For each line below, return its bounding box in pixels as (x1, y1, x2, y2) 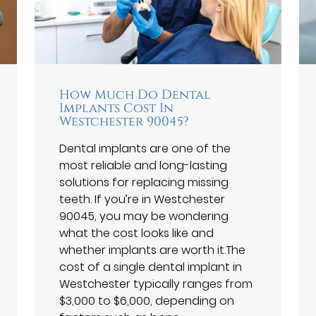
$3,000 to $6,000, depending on (59, 292, 234, 309)
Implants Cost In (59, 99, 174, 117)
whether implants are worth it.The (59, 241, 245, 258)
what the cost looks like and (59, 224, 214, 241)
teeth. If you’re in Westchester (59, 190, 225, 207)
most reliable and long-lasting (59, 157, 227, 174)
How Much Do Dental (59, 86, 211, 104)
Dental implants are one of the (59, 140, 231, 157)
